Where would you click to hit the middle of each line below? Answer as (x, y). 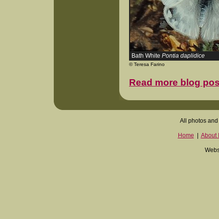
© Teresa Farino (147, 64)
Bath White (147, 56)
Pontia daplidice (183, 56)
